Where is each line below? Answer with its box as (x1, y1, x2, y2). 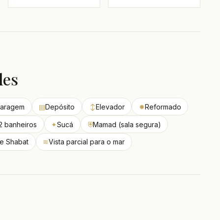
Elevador (95, 102, 125, 111)
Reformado (144, 102, 181, 111)
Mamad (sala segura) (92, 120, 161, 129)
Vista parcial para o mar (49, 137, 125, 146)
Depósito (45, 102, 75, 111)
